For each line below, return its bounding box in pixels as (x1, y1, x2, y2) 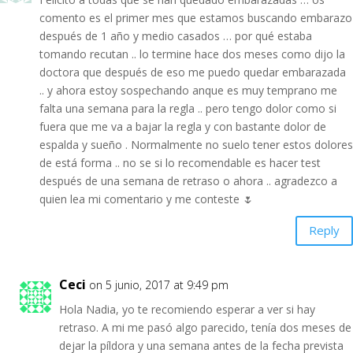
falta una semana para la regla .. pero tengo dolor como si (39, 100, 336, 116)
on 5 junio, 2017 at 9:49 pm (89, 277, 229, 292)
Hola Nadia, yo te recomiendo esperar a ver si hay (59, 301, 315, 317)
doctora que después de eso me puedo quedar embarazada (39, 64, 346, 80)
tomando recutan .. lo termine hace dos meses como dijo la (39, 46, 345, 61)
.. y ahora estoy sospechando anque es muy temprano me (39, 82, 337, 98)
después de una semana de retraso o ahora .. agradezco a (39, 173, 337, 188)
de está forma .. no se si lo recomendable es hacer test (39, 154, 321, 170)
